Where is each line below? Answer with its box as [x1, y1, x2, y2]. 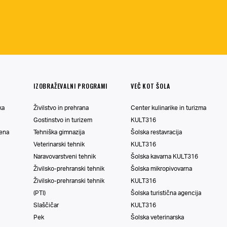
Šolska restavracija [131, 128, 182, 136]
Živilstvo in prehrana [33, 104, 89, 111]
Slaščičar [33, 201, 59, 209]
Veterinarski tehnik [33, 140, 85, 148]
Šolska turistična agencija [131, 189, 201, 197]
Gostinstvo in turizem [33, 116, 92, 124]
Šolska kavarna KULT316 [131, 153, 198, 160]
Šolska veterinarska [131, 213, 184, 221]
